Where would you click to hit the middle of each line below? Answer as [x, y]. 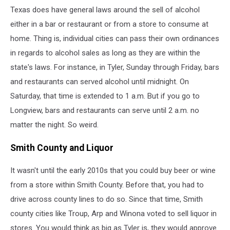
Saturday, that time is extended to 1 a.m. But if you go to [105, 96]
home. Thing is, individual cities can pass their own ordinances [115, 39]
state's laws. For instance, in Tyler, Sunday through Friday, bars [115, 68]
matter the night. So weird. [54, 125]
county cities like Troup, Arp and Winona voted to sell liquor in [113, 214]
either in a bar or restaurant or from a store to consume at [109, 24]
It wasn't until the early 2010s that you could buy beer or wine [113, 171]
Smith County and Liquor [62, 148]
